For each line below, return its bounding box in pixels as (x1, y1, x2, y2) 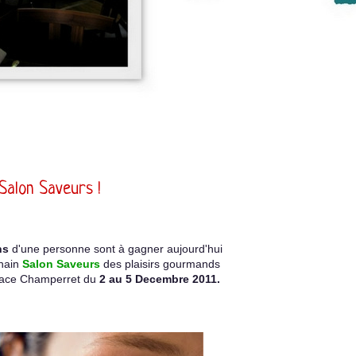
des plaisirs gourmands (100, 257, 220, 270)
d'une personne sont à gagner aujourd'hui (9, 242, 222, 255)
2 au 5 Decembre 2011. (99, 273, 220, 285)
